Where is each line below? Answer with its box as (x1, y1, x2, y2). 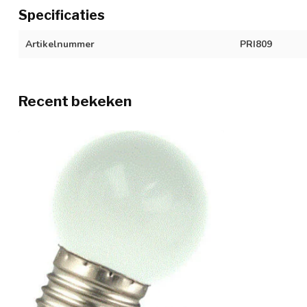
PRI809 (239, 38, 272, 51)
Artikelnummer (25, 38, 95, 51)
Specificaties (19, 7, 105, 24)
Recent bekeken (19, 93, 132, 110)
